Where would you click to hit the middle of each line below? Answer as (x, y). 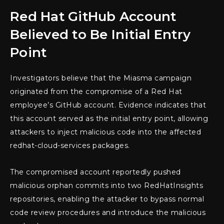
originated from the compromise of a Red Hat (96, 92)
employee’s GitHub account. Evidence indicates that (108, 105)
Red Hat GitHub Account (93, 17)
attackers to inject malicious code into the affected (105, 132)
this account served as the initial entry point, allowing (109, 119)
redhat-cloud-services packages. (70, 146)
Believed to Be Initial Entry (100, 35)
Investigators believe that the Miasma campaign (101, 78)
